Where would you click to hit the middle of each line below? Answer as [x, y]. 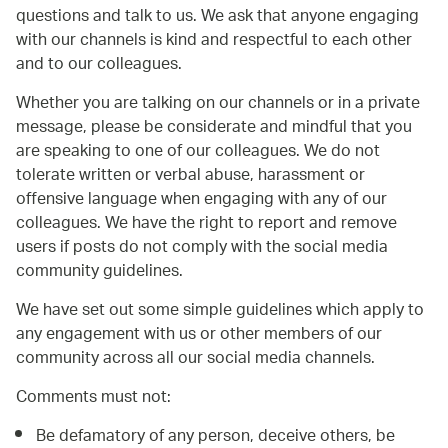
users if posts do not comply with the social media [202, 248]
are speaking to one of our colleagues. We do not [198, 152]
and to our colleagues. [99, 65]
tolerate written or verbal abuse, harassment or [190, 176]
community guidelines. [99, 272]
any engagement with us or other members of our [199, 335]
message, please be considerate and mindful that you [214, 128]
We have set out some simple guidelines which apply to [220, 311]
